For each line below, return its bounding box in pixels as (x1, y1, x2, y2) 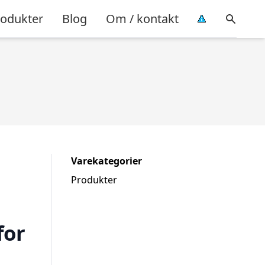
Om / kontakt (106, 10, 179, 27)
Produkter (71, 173, 117, 186)
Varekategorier (71, 154, 142, 167)
